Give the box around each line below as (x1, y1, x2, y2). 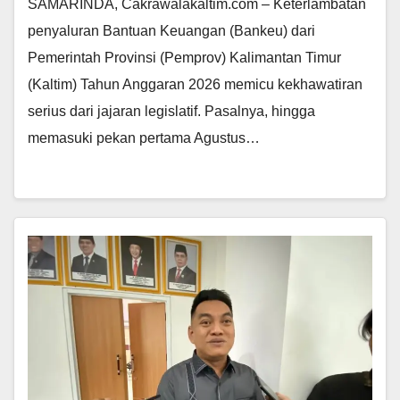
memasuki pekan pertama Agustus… (28, 130, 260, 146)
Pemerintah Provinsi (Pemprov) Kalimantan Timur (28, 50, 341, 66)
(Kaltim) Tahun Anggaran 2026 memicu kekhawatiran (28, 77, 362, 93)
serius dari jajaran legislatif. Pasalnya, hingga (28, 104, 315, 120)
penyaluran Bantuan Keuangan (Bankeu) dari (28, 23, 315, 39)
